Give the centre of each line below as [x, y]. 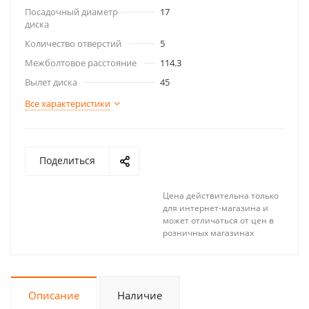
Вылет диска [51, 82]
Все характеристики [68, 103]
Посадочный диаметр [71, 12]
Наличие [140, 295]
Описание [54, 295]
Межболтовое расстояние [81, 63]
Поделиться [67, 160]
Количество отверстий [73, 43]
